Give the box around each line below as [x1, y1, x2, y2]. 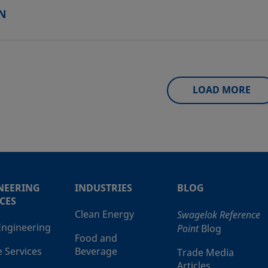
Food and [75, 231, 117, 246]
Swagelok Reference [177, 208, 260, 221]
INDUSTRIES [75, 181, 132, 196]
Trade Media [177, 245, 234, 260]
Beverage [75, 244, 117, 259]
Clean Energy [75, 207, 134, 222]
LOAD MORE [192, 83, 251, 98]
